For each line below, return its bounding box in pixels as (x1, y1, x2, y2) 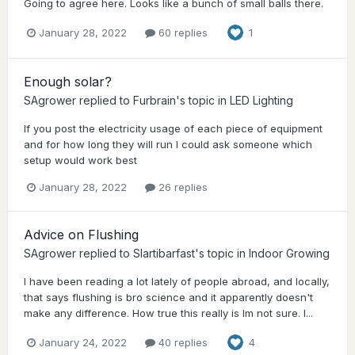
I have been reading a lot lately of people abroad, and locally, (24, 275, 330, 288)
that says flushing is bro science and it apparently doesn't (24, 291, 313, 304)
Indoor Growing (249, 246, 330, 261)
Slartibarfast (133, 246, 195, 261)
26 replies (155, 181, 208, 194)
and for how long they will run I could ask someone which (24, 138, 312, 151)
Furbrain (133, 94, 176, 108)
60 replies (155, 25, 208, 39)
